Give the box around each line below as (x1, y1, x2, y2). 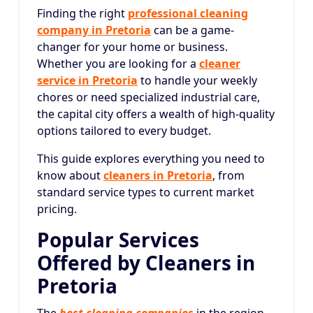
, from (212, 168, 245, 183)
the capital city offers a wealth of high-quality (37, 106, 275, 122)
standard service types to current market (37, 184, 254, 200)
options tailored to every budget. (37, 123, 211, 138)
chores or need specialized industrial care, (37, 89, 260, 105)
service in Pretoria (37, 73, 138, 88)
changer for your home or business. (37, 39, 228, 54)
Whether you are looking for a (37, 56, 199, 71)
